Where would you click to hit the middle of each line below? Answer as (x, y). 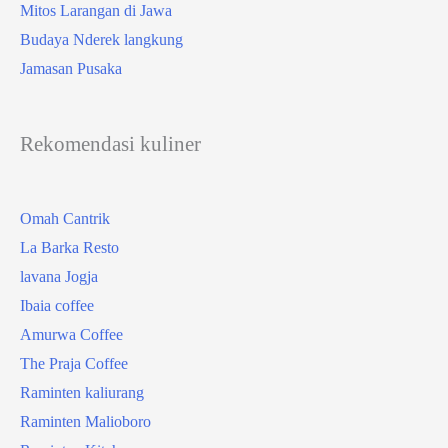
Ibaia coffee (57, 305)
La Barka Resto (69, 247)
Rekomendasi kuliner (110, 143)
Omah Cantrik (65, 218)
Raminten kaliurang (82, 392)
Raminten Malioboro (85, 421)
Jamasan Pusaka (71, 68)
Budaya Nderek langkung (101, 39)
